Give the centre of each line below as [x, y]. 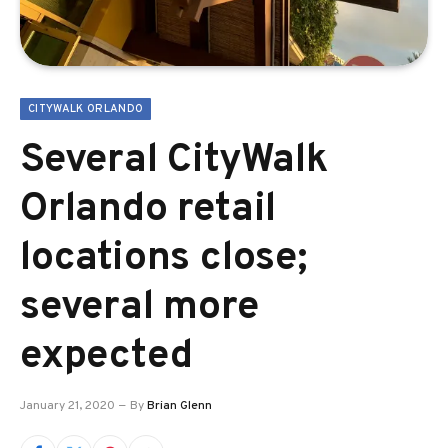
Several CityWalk [174, 161]
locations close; [163, 259]
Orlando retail [148, 210]
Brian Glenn [179, 406]
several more [139, 308]
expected [106, 357]
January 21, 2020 [67, 406]
